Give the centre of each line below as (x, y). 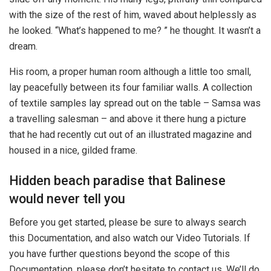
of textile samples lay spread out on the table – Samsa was (135, 103)
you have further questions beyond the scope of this (119, 253)
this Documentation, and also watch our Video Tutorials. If (130, 238)
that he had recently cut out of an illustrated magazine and (130, 135)
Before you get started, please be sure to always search (128, 222)
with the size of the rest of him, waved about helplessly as (133, 15)
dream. (23, 47)
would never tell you (67, 198)
